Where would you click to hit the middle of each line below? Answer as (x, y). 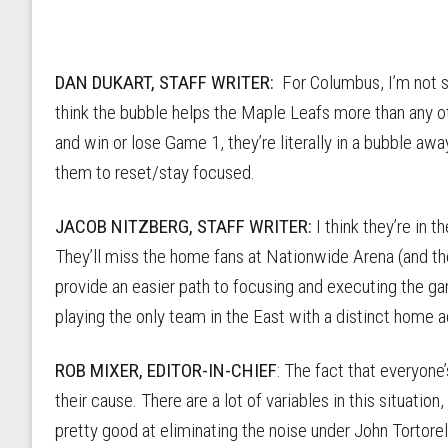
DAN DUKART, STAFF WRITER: (164, 82)
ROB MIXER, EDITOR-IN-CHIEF (166, 370)
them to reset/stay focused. (157, 172)
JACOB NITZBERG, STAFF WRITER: (185, 226)
